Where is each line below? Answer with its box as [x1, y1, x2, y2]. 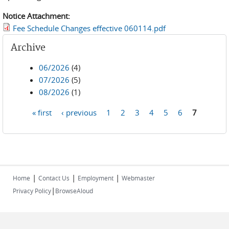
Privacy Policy [13, 187, 51, 195]
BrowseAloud [55, 187, 93, 195]
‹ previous [61, 107, 97, 117]
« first [32, 107, 52, 117]
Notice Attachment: [3, 11, 72, 21]
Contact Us [38, 174, 70, 182]
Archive [11, 42, 45, 54]
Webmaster [122, 174, 155, 182]
